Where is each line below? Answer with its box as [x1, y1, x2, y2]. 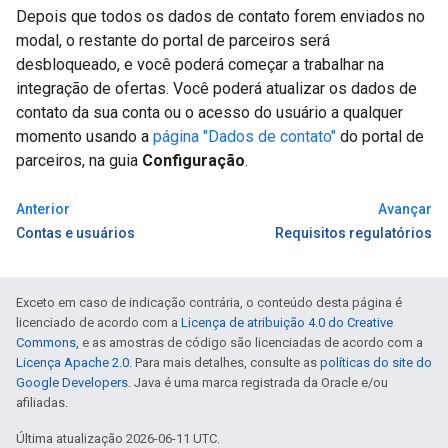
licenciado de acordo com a [16, 314, 181, 330]
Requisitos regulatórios [275, 224, 432, 241]
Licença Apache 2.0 [16, 354, 129, 370]
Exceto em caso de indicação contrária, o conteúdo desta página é [16, 294, 402, 310]
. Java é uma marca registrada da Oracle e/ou [128, 374, 388, 390]
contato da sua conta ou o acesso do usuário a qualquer [16, 102, 403, 122]
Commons [16, 334, 76, 350]
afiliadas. [16, 394, 68, 410]
